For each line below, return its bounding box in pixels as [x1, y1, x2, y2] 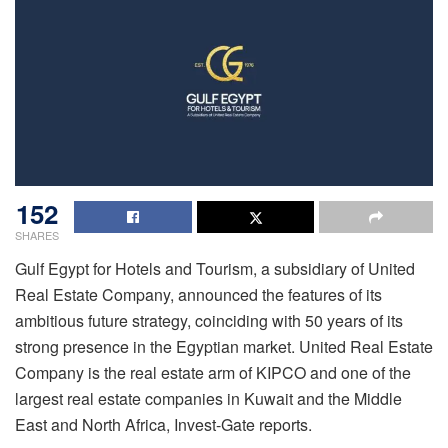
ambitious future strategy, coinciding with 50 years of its [15, 308, 403, 332]
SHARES [15, 226, 59, 243]
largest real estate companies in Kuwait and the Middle [15, 386, 402, 410]
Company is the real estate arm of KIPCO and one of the [15, 360, 411, 384]
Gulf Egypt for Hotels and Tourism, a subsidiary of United [15, 256, 415, 280]
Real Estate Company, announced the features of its [15, 282, 382, 306]
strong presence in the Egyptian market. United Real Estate [15, 334, 433, 358]
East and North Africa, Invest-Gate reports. [15, 412, 312, 436]
